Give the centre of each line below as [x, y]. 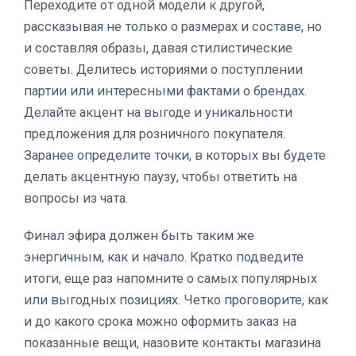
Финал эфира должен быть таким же [139, 235]
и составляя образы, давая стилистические [158, 48]
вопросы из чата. [76, 198]
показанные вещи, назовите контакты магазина [172, 342]
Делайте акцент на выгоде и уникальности [158, 112]
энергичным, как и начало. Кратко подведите [164, 257]
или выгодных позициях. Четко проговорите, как [176, 300]
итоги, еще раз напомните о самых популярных [170, 278]
